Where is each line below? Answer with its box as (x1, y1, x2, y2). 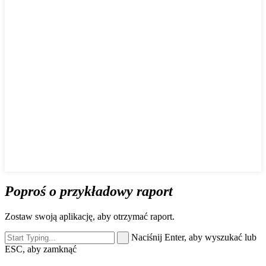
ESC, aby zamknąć (5, 243, 77, 254)
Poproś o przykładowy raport (5, 183, 173, 199)
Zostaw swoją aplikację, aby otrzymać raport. (5, 211, 175, 221)
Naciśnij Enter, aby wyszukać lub (131, 232, 256, 242)
